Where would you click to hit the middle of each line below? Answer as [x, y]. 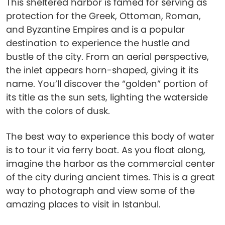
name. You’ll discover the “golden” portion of [107, 84]
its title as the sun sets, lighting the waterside [107, 97]
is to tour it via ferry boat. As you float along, [106, 150]
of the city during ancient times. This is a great [110, 177]
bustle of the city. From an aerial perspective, [107, 57]
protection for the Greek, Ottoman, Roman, [103, 16]
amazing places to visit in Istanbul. [83, 204]
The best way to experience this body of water [110, 136]
